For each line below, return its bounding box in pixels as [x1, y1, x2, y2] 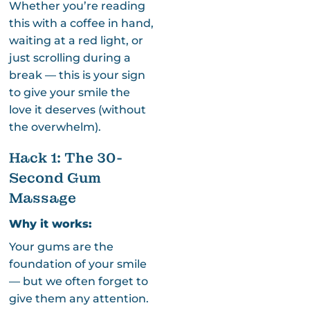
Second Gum [8, 168, 101, 187]
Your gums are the [8, 239, 113, 253]
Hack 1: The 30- [8, 148, 122, 167]
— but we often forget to [8, 274, 148, 288]
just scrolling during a [8, 51, 131, 64]
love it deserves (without [8, 102, 146, 116]
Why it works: [8, 217, 92, 230]
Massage [8, 188, 76, 207]
